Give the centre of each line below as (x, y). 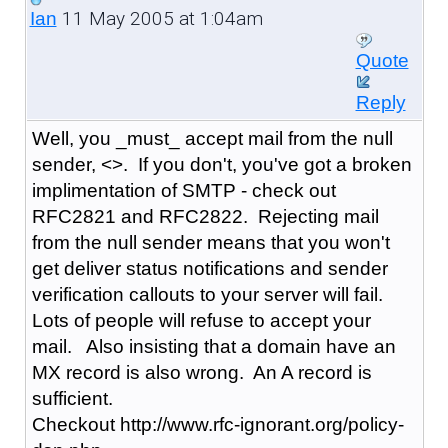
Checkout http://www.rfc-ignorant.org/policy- (217, 424)
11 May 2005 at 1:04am (159, 18)
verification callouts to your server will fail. (207, 294)
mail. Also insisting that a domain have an (213, 346)
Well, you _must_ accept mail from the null (212, 138)
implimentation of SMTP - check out (183, 190)
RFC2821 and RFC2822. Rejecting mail (205, 216)
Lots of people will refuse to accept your (201, 320)
